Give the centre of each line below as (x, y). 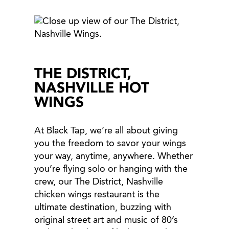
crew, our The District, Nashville (99, 182)
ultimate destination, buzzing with (103, 208)
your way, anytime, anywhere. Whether (114, 156)
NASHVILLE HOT (92, 89)
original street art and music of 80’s (106, 220)
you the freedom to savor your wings (110, 144)
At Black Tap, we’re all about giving (106, 131)
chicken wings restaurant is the (97, 195)
